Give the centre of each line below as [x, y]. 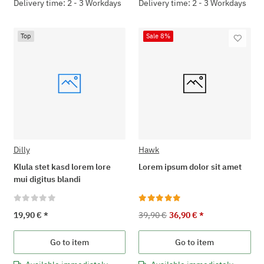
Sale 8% [158, 36]
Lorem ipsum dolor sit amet [190, 166]
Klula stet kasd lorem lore [62, 166]
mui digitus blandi [47, 179]
